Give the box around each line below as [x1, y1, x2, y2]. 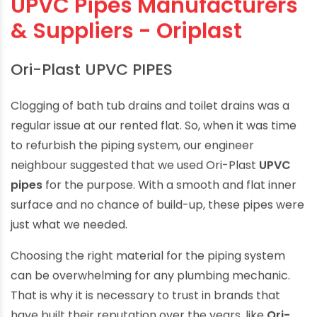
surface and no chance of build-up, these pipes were [11, 203, 304, 220]
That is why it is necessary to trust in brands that [11, 294, 280, 311]
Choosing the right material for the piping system [11, 254, 285, 271]
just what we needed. [11, 223, 127, 240]
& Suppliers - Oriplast [11, 23, 242, 53]
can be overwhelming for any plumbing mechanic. [11, 274, 290, 291]
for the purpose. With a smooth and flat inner [42, 183, 296, 200]
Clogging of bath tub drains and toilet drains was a [11, 104, 289, 121]
